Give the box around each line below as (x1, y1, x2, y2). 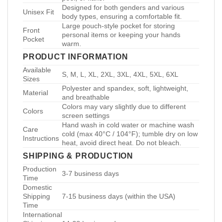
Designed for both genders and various (62, 3, 184, 12)
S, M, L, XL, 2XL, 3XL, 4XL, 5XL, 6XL (62, 70, 178, 79)
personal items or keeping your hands (62, 31, 180, 39)
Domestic (23, 183, 52, 192)
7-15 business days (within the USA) (62, 192, 175, 201)
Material (23, 89, 48, 97)
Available (23, 66, 51, 74)
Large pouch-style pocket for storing (62, 22, 175, 30)
